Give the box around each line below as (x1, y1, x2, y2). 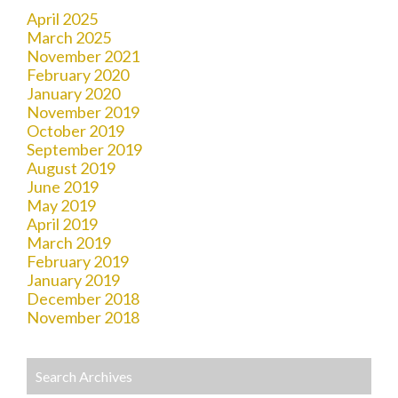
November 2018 (27, 306, 139, 327)
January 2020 (27, 83, 120, 103)
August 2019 (27, 157, 115, 178)
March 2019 (27, 232, 111, 252)
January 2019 (27, 269, 120, 290)
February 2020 (27, 64, 129, 84)
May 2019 (27, 195, 96, 215)
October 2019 (27, 120, 124, 140)
